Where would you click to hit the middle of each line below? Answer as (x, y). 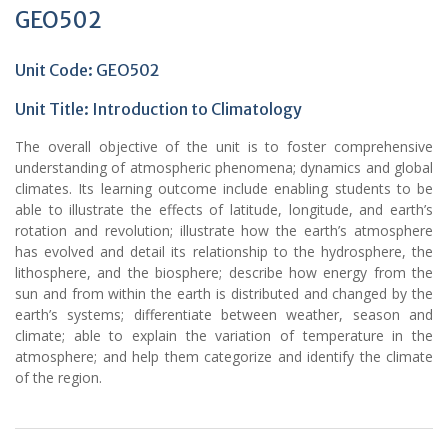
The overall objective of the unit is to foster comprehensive (224, 147)
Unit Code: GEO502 (87, 70)
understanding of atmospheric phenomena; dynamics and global (224, 168)
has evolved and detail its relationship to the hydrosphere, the (224, 252)
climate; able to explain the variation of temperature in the (224, 336)
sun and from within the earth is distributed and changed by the (224, 294)
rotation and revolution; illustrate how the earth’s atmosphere (224, 231)
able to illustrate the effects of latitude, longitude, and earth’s (224, 210)
